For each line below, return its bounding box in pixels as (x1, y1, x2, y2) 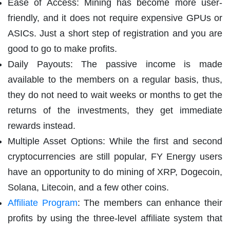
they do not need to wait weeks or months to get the (8, 89, 222, 100)
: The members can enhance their (77, 197, 223, 208)
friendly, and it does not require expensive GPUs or (8, 12, 222, 23)
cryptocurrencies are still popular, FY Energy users (8, 151, 222, 162)
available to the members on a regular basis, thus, (8, 74, 222, 85)
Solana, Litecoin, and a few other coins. (8, 182, 169, 193)
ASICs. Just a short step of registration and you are (8, 28, 222, 39)
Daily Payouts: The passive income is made (8, 59, 222, 69)
